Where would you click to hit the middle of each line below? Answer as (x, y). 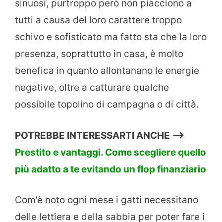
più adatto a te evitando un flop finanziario (111, 169)
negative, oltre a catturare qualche (92, 88)
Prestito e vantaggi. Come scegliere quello (111, 152)
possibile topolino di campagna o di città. (107, 105)
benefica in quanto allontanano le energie (107, 71)
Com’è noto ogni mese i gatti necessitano (107, 200)
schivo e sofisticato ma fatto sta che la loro (111, 37)
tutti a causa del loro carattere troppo (98, 20)
